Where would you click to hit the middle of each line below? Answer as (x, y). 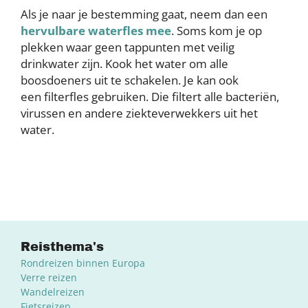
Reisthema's (62, 247)
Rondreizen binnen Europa (83, 263)
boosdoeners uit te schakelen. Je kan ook (130, 80)
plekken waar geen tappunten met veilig (128, 47)
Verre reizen (49, 278)
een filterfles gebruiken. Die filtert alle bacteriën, (150, 97)
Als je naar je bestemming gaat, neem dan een (144, 14)
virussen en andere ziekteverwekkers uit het (139, 113)
